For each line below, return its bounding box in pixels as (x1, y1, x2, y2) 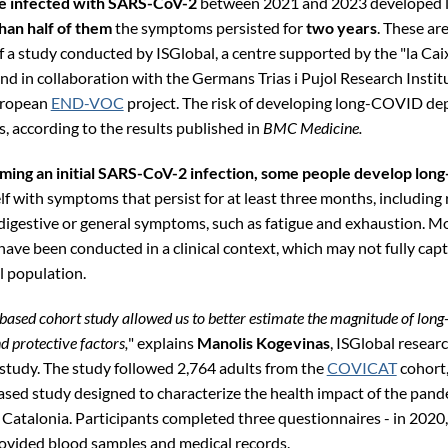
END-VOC (50, 92, 124, 112)
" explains (127, 332, 197, 352)
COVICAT (326, 357, 397, 377)
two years (305, 17, 377, 37)
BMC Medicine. (262, 117, 362, 137)
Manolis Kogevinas (196, 332, 330, 352)
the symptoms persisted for (111, 17, 306, 37)
